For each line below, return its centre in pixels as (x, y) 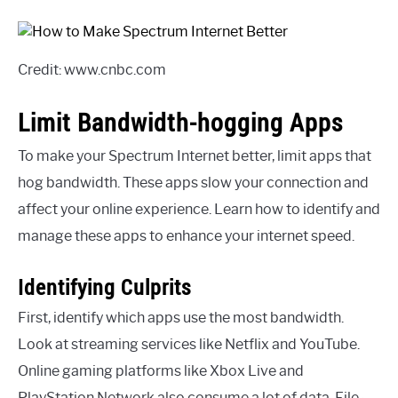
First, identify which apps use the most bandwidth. (181, 317)
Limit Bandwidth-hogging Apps (180, 122)
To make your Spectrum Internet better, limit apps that (195, 155)
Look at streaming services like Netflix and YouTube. (189, 344)
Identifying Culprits (104, 287)
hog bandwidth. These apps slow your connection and (193, 182)
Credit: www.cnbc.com (92, 69)
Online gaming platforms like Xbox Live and (161, 370)
